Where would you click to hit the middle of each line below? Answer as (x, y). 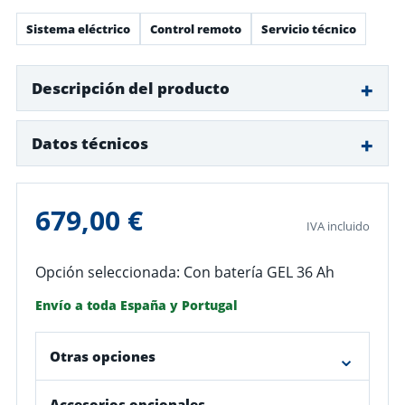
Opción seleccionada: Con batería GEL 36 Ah (185, 272)
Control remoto (196, 28)
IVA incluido (338, 226)
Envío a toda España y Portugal (137, 305)
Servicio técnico (309, 28)
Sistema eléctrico (78, 28)
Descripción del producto (131, 88)
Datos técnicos (90, 143)
